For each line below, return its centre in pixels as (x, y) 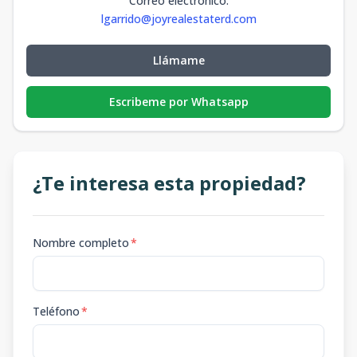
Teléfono (56, 311)
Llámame (178, 60)
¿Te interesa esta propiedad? (169, 183)
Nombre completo (81, 243)
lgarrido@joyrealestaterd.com (178, 19)
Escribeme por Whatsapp (178, 102)
